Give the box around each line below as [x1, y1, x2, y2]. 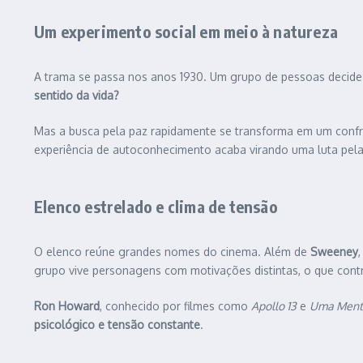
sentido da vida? [34, 88, 119, 103]
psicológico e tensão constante [34, 318, 200, 332]
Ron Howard [34, 299, 100, 314]
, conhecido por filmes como [100, 299, 251, 314]
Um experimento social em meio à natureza [34, 21, 338, 42]
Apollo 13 [251, 299, 297, 314]
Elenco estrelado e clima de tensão [34, 196, 278, 217]
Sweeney [310, 245, 358, 259]
